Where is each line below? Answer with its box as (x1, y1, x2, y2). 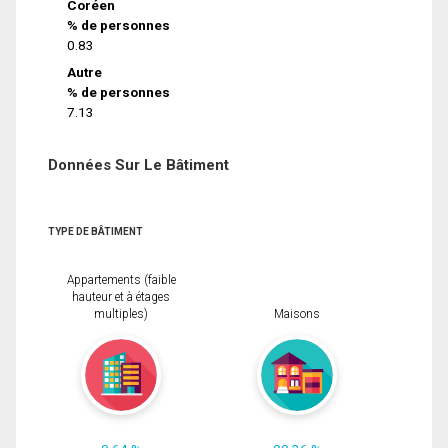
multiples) (94, 307, 148, 322)
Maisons (274, 307, 320, 322)
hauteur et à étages (72, 290, 170, 305)
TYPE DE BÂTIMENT (48, 225, 143, 237)
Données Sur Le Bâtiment (48, 155, 229, 174)
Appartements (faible (66, 273, 176, 288)
